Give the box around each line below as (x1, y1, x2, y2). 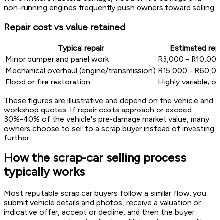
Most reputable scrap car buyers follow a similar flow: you (4, 189, 206, 198)
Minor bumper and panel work (5, 55, 109, 64)
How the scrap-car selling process (4, 150, 186, 165)
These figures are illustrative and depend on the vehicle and (4, 96, 213, 106)
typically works (4, 165, 85, 179)
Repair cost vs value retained (4, 21, 125, 33)
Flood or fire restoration (5, 77, 90, 87)
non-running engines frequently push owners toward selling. (4, 2, 216, 12)
